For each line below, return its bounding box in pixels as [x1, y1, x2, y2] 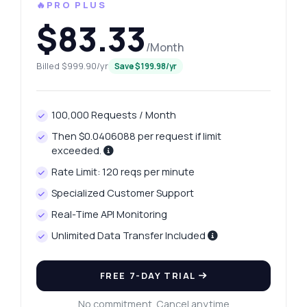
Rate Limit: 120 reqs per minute [51, 165, 195, 179]
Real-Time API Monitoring [51, 208, 168, 221]
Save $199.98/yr [114, 61, 177, 72]
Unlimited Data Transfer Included [51, 229, 208, 243]
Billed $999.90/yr [36, 60, 108, 73]
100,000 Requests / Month [51, 108, 177, 122]
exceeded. [51, 144, 104, 158]
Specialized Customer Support [51, 186, 195, 200]
